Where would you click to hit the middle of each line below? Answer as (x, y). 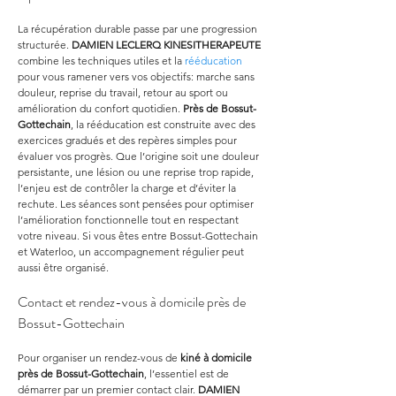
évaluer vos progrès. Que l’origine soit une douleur (140, 156)
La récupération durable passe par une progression (139, 29)
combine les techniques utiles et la (101, 61)
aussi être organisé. (63, 267)
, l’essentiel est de (188, 373)
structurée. (45, 45)
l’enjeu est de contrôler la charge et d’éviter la (128, 188)
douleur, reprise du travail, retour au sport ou (124, 92)
